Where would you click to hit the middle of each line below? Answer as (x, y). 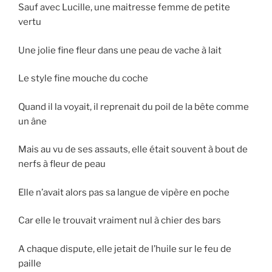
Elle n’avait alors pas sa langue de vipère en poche (124, 192)
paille (30, 263)
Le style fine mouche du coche (83, 79)
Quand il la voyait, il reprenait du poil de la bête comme (134, 107)
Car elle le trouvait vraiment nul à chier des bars (120, 221)
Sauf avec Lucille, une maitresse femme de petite (124, 8)
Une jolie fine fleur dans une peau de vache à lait (120, 50)
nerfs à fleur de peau (62, 164)
